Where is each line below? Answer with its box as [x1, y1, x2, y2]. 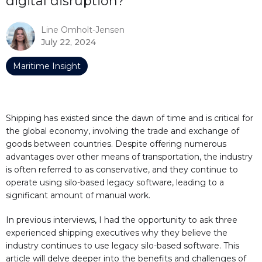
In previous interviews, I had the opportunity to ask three [6, 215, 237, 226]
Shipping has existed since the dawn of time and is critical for [6, 113, 253, 124]
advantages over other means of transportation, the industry [6, 151, 253, 163]
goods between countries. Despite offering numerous [6, 139, 226, 150]
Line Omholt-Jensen [41, 25, 125, 36]
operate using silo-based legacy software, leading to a [6, 177, 224, 188]
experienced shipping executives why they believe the [6, 227, 227, 239]
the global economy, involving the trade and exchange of [6, 126, 239, 137]
